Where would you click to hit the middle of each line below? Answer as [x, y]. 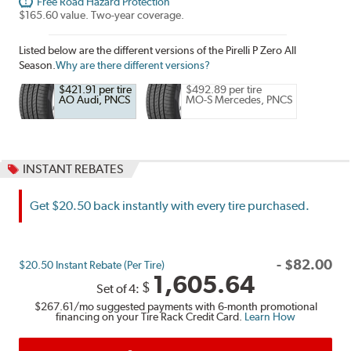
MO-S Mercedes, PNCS [239, 99]
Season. [38, 65]
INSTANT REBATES [74, 169]
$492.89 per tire [224, 89]
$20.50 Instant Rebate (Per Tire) [92, 264]
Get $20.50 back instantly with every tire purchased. [170, 205]
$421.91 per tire [96, 89]
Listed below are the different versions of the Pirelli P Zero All [158, 51]
